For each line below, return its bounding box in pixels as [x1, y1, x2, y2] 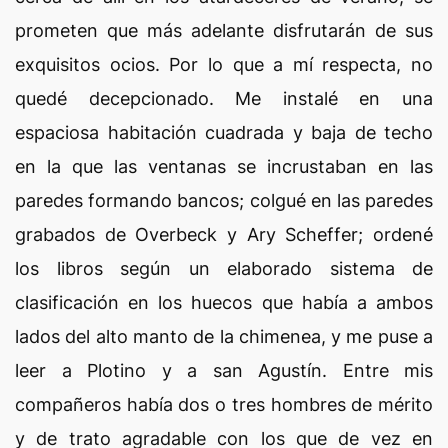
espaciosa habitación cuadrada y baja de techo [15, 122, 433, 143]
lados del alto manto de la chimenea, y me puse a [15, 326, 433, 347]
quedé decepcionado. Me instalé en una [15, 88, 433, 109]
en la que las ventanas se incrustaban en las [15, 156, 433, 177]
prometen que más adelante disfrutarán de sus [15, 20, 433, 41]
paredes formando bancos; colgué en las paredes [15, 190, 433, 211]
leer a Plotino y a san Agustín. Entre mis [15, 360, 433, 381]
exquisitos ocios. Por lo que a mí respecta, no [15, 54, 433, 75]
